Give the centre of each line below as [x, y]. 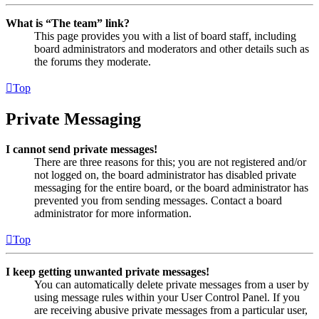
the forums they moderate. [93, 62]
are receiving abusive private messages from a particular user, [171, 310]
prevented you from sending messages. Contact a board [158, 201]
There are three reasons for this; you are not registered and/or [170, 162]
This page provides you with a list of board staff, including [165, 36]
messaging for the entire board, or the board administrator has [171, 188]
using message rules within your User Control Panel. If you [167, 298]
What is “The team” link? [68, 23]
